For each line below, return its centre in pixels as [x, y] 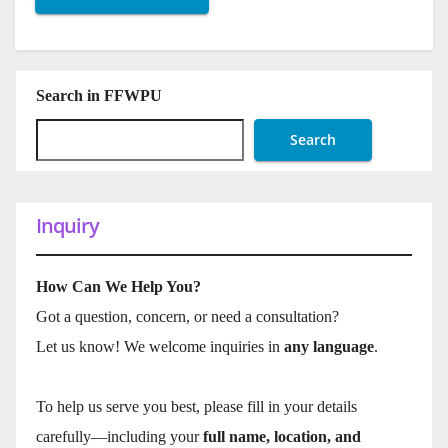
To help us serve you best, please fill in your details [196, 407]
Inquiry [67, 226]
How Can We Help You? [118, 287]
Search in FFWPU [99, 96]
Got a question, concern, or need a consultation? [187, 317]
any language [329, 347]
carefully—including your [119, 437]
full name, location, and [282, 437]
